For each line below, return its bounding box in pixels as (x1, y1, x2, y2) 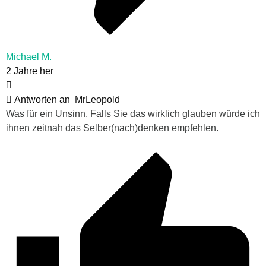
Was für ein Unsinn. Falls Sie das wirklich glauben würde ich (6, 109, 260, 119)
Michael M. (6, 52, 52, 62)
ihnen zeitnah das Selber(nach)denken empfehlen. (6, 123, 218, 134)
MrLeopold (75, 94, 120, 105)
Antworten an (12, 94, 75, 105)
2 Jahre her (6, 66, 53, 77)
